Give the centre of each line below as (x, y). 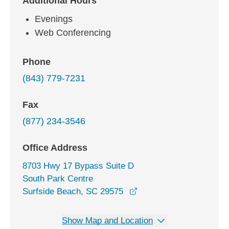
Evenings (54, 19)
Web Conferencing (73, 33)
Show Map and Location (107, 221)
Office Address (55, 148)
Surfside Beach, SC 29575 (73, 191)
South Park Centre (58, 179)
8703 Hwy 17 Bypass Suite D (78, 166)
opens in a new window (181, 191)
